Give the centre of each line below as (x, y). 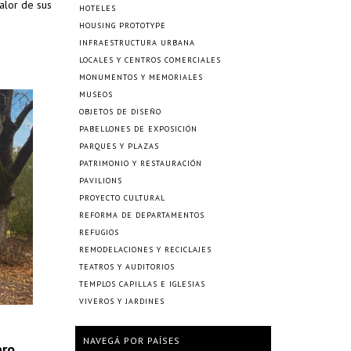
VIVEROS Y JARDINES (122, 301)
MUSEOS (96, 94)
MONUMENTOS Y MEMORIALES (141, 77)
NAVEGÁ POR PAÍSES (132, 340)
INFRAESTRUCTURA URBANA (137, 43)
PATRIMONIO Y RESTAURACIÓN (141, 163)
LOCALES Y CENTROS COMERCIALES (150, 60)
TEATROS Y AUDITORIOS (127, 267)
